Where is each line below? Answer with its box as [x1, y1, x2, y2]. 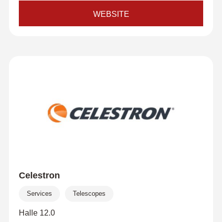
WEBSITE [93, 10, 129, 18]
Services [26, 190, 52, 197]
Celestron [18, 170, 60, 180]
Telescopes [72, 190, 106, 197]
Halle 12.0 [18, 209, 55, 217]
